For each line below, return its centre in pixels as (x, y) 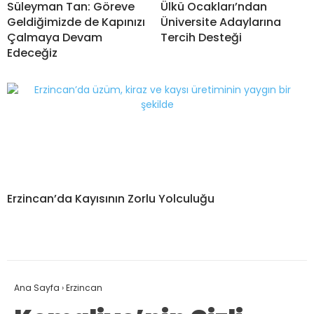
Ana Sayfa (37, 287)
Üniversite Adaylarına (221, 22)
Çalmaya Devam (55, 37)
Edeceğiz (32, 53)
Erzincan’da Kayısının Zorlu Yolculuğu (111, 198)
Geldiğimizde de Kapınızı (76, 22)
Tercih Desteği (201, 37)
